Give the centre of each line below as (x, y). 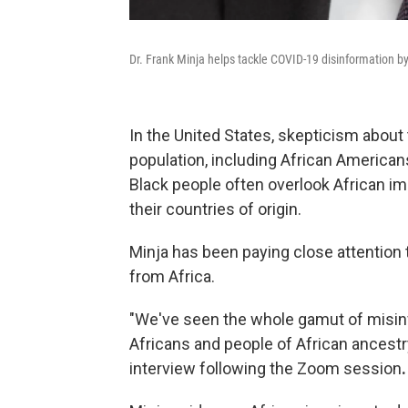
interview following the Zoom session (265, 368)
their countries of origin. (215, 209)
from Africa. (172, 276)
